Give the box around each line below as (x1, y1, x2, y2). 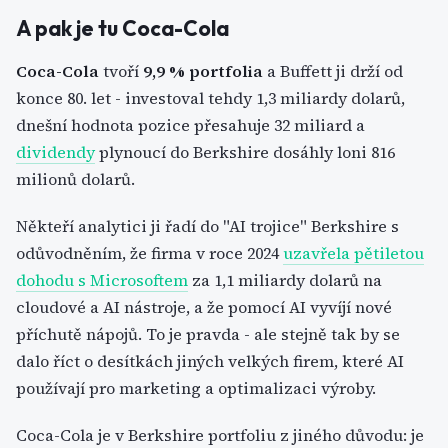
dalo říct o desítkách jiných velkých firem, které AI (16, 350, 404, 372)
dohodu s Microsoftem (16, 269, 188, 291)
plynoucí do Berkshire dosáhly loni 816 (95, 141, 395, 163)
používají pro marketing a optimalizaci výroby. (16, 377, 376, 399)
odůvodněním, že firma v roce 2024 (16, 242, 283, 264)
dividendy (16, 141, 95, 163)
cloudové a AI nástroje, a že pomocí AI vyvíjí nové (16, 296, 392, 318)
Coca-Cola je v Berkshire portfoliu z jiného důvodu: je (16, 424, 424, 446)
